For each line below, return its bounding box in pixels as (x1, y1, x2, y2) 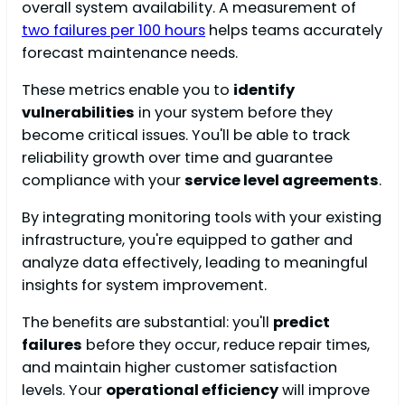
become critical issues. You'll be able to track (22, 124, 350, 146)
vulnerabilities (22, 101, 135, 123)
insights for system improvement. (22, 275, 267, 297)
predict (273, 312, 330, 334)
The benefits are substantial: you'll (22, 312, 273, 334)
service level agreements (184, 169, 379, 191)
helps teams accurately (205, 19, 382, 41)
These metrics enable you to (22, 79, 233, 100)
